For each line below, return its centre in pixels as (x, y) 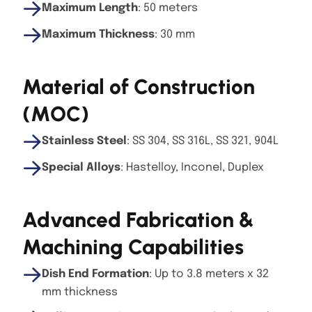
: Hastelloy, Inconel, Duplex (192, 167)
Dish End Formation (95, 274)
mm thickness (80, 292)
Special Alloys (81, 167)
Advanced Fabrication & (138, 219)
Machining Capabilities (133, 247)
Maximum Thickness (98, 34)
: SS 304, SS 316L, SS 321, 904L (203, 141)
